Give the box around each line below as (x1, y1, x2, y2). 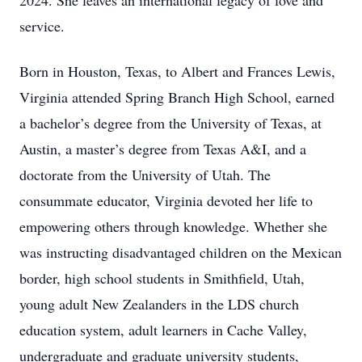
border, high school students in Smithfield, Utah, (19, 268, 305, 288)
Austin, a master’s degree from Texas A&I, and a (19, 139, 306, 158)
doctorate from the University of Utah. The (19, 165, 271, 184)
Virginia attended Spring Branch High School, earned (19, 87, 335, 107)
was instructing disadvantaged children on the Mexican (19, 242, 342, 262)
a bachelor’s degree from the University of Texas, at (19, 113, 322, 133)
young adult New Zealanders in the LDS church (19, 294, 299, 314)
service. (19, 16, 69, 36)
